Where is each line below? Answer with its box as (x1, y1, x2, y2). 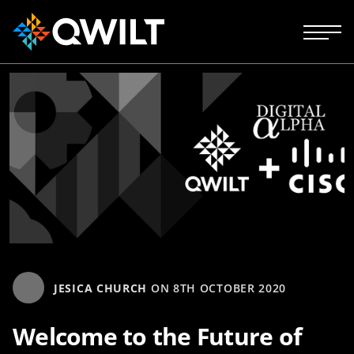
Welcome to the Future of (13, 320, 302, 352)
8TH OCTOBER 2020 (172, 280, 287, 296)
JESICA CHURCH (54, 280, 148, 296)
